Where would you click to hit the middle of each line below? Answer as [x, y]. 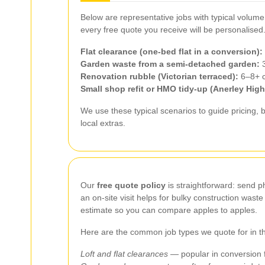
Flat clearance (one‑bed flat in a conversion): [172, 51]
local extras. [103, 123]
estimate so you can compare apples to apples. [169, 210]
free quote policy [131, 185]
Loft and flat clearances [124, 253]
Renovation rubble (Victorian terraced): [159, 76]
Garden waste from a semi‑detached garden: [170, 64]
